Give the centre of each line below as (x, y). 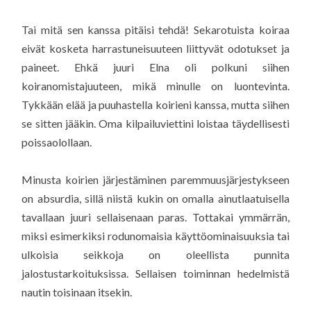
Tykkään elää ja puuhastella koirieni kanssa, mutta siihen (155, 104)
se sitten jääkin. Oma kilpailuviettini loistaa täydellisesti (155, 123)
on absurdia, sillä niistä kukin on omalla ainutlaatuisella (155, 199)
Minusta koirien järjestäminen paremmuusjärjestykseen (155, 180)
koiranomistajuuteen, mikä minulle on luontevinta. (155, 85)
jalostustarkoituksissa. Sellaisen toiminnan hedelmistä (155, 274)
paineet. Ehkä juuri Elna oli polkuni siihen (155, 67)
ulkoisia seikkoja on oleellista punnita (155, 255)
